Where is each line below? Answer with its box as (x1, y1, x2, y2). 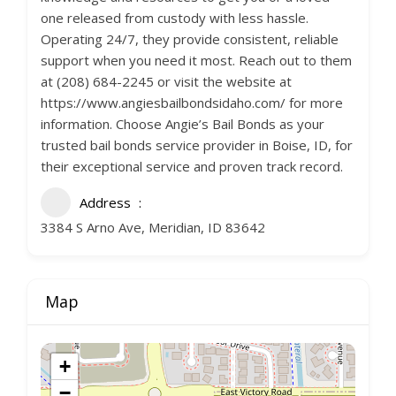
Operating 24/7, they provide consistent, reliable (41, 30, 339, 48)
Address (80, 194, 131, 211)
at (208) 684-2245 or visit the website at (41, 72, 292, 90)
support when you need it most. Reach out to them (41, 51, 352, 69)
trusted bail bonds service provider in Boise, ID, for (41, 136, 353, 154)
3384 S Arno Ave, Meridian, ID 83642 (41, 218, 265, 236)
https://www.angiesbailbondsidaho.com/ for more (41, 94, 343, 111)
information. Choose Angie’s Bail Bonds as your (41, 115, 324, 133)
